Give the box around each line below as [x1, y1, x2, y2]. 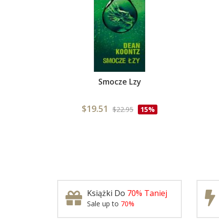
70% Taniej [127, 188, 167, 198]
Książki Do [87, 188, 127, 198]
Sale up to [87, 199, 121, 208]
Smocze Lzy [98, 76, 141, 87]
